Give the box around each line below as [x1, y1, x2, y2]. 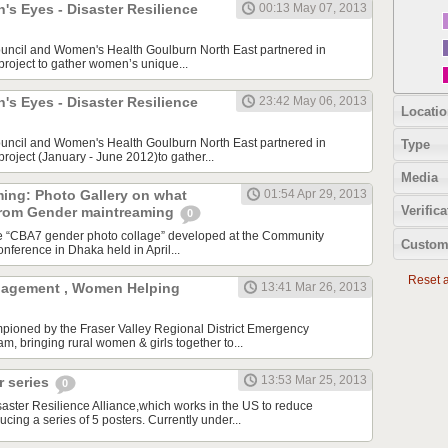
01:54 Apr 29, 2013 [264, 187, 367, 202]
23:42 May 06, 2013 [259, 94, 367, 109]
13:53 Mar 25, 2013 [261, 373, 367, 388]
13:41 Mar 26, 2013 [261, 280, 367, 295]
